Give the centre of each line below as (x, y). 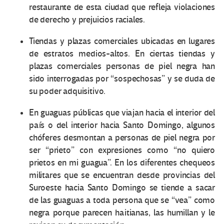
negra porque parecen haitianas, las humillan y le (122, 213)
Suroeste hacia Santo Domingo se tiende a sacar (122, 188)
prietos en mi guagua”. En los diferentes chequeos (122, 163)
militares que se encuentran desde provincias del (122, 175)
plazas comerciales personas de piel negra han (122, 66)
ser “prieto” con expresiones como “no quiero (122, 150)
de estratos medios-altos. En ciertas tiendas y (122, 54)
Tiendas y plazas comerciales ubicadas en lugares (122, 41)
